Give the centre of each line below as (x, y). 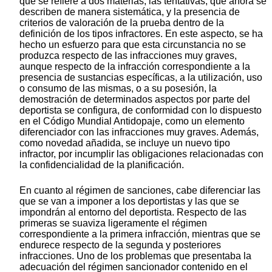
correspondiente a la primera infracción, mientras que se (140, 234)
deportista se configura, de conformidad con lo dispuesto (141, 110)
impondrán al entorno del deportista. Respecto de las (133, 212)
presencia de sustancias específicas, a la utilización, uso (141, 78)
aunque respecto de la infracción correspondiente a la (135, 67)
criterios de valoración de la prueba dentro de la (122, 23)
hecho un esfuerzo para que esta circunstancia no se (133, 45)
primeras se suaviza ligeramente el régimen (113, 223)
